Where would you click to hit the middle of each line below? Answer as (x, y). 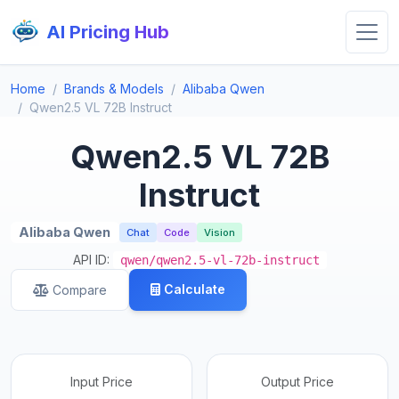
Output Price (297, 382)
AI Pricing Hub (108, 32)
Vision (219, 233)
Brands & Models (114, 89)
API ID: (93, 260)
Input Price (102, 382)
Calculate (195, 289)
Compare (80, 290)
